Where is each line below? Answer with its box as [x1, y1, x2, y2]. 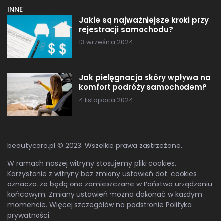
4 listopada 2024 [79, 95, 133, 105]
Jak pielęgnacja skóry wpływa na [79, 72, 211, 83]
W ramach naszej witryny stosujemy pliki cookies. [7, 158, 176, 168]
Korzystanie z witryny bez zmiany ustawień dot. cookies [7, 168, 197, 179]
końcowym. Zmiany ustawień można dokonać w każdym [7, 189, 202, 199]
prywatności [7, 210, 49, 220]
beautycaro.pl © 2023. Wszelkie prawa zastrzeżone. [7, 140, 182, 150]
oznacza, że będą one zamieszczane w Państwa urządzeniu [7, 179, 212, 189]
